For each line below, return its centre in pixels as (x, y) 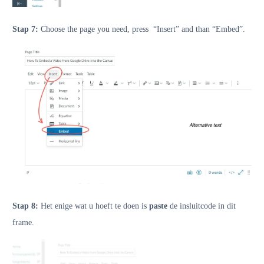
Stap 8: (25, 206)
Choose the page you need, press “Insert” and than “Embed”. (142, 29)
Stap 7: (25, 29)
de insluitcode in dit (202, 206)
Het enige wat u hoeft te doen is (93, 206)
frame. (23, 223)
